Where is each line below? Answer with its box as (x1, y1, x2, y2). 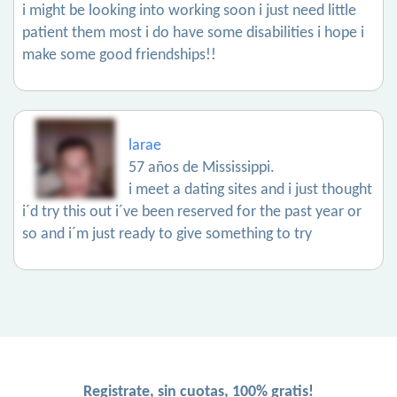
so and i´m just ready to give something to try (22, 226, 312, 243)
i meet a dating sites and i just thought (128, 182, 372, 198)
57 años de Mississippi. (128, 160, 275, 176)
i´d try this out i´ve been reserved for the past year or (22, 204, 362, 221)
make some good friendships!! (22, 47, 216, 64)
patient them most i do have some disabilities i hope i (22, 25, 364, 42)
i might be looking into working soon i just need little (22, 3, 356, 19)
